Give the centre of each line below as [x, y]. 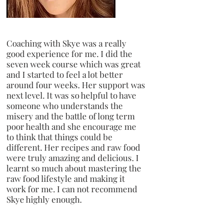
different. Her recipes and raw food [73, 147]
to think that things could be [59, 137]
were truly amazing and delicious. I [73, 157]
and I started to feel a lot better [65, 74]
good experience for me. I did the [69, 53]
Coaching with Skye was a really [66, 43]
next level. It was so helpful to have [71, 95]
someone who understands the [65, 105]
